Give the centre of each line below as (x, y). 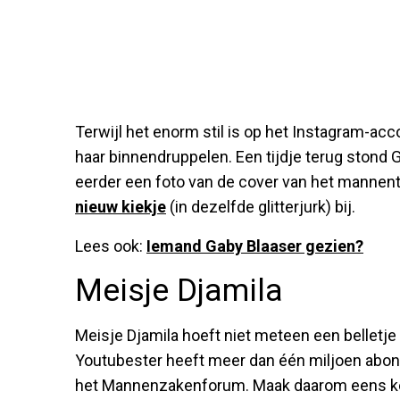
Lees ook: (111, 246)
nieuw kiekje (121, 206)
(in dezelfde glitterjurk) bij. (261, 206)
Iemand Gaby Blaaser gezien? (255, 246)
